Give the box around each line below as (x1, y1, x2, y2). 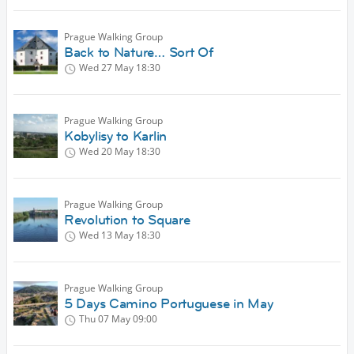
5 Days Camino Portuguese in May (64, 295, 273, 313)
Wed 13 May (79, 228, 134, 243)
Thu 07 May (79, 312, 130, 326)
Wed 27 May (79, 61, 134, 75)
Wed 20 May (79, 145, 134, 159)
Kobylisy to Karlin (64, 127, 167, 145)
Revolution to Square (64, 211, 190, 229)
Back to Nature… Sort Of (64, 43, 214, 62)
